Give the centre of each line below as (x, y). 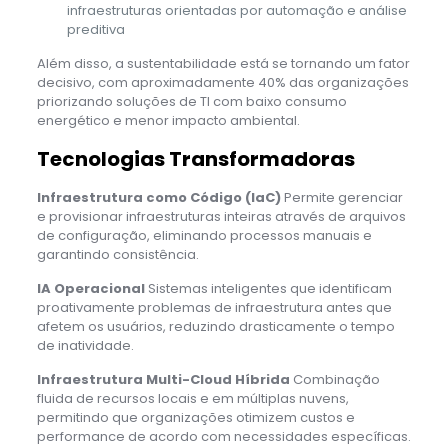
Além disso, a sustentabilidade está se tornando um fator (223, 63)
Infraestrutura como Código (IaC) (158, 197)
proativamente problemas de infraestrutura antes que (214, 307)
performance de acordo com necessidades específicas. (223, 436)
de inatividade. (85, 345)
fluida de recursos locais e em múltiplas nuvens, (192, 398)
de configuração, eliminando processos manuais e (204, 235)
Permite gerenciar (341, 197)
